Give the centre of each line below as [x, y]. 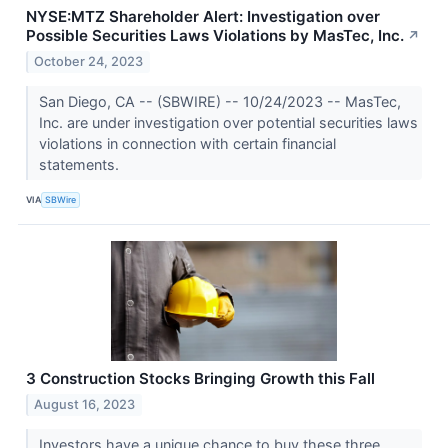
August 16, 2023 [85, 404]
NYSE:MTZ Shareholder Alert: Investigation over [203, 17]
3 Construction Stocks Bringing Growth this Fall [200, 378]
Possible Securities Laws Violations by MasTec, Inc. [215, 36]
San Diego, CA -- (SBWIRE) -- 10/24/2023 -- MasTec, [219, 101]
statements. [80, 164]
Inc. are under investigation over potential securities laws [228, 122]
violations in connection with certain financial [187, 143]
